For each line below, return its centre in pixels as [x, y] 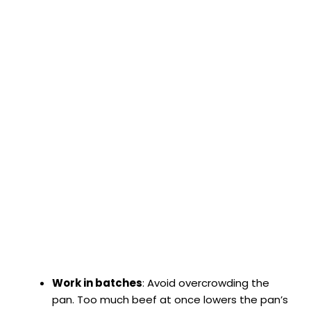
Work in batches [97, 283]
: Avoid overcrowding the [206, 283]
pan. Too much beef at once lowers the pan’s [170, 300]
